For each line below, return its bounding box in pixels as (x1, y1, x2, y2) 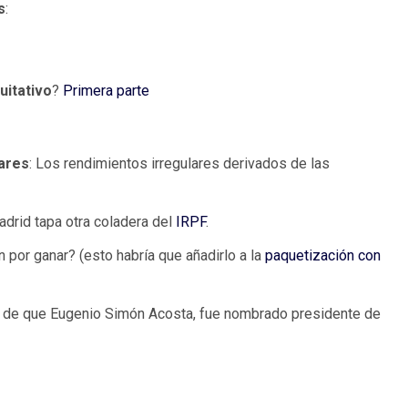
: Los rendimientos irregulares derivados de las (29, 155, 330, 173)
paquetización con (265, 247, 381, 265)
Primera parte (59, 82, 149, 100)
